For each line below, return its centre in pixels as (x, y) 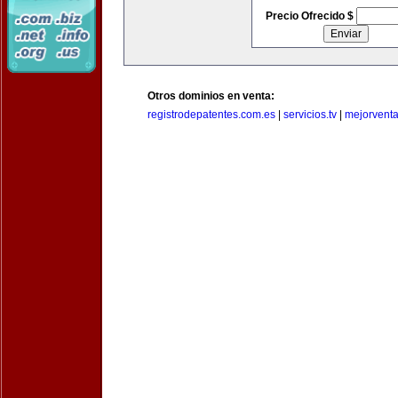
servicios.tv (310, 115)
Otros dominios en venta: (211, 96)
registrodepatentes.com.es (211, 115)
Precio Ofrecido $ (310, 16)
